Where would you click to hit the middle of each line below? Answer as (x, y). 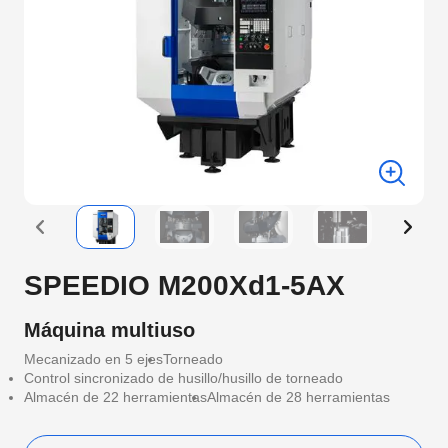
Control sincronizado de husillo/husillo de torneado (183, 378)
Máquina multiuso (109, 330)
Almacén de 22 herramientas (115, 397)
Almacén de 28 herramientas (298, 397)
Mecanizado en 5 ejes (93, 359)
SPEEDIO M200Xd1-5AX (184, 285)
